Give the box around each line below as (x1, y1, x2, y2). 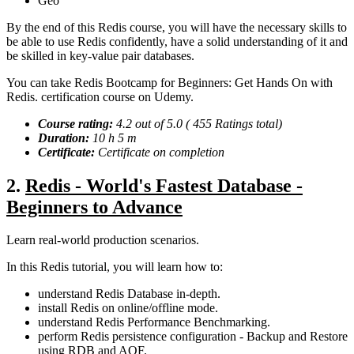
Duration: (38, 130, 92, 145)
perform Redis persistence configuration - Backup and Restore (38, 330, 348, 344)
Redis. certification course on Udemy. (6, 89, 194, 104)
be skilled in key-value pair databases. (6, 48, 194, 62)
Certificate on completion (98, 145, 224, 159)
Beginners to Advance (6, 196, 183, 217)
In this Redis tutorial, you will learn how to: (6, 260, 223, 274)
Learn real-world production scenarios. (6, 233, 199, 247)
